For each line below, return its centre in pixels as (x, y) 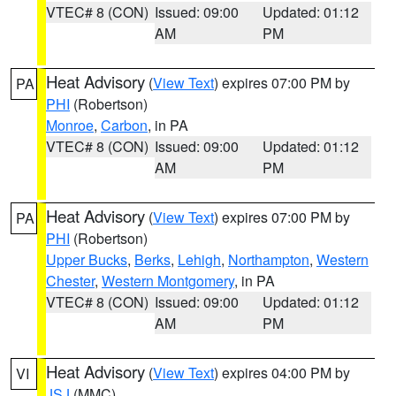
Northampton (269, 259)
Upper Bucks (87, 259)
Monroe (70, 125)
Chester (70, 281)
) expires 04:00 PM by (282, 373)
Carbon (124, 125)
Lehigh (199, 259)
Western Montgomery (168, 281)
